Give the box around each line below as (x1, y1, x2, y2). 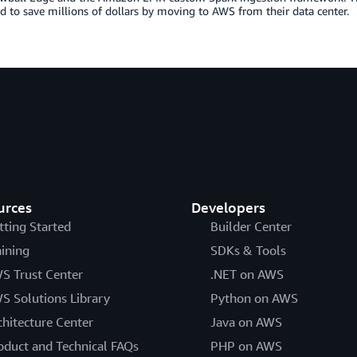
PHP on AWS (210, 338, 282, 354)
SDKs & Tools (210, 242, 286, 258)
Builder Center (210, 218, 292, 234)
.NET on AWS (210, 266, 284, 282)
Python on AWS (210, 290, 298, 306)
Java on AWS (210, 314, 282, 330)
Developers (190, 198, 265, 216)
